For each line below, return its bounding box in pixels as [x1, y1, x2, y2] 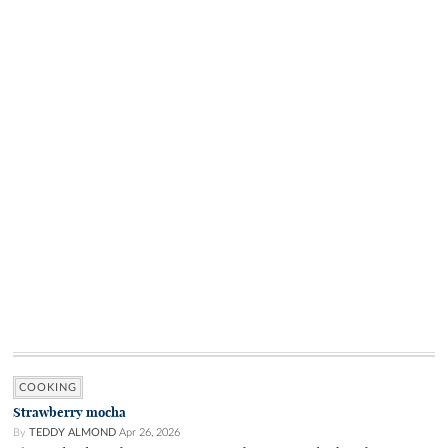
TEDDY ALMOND [29, 427, 116, 439]
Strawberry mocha [13, 404, 126, 422]
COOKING [19, 382, 77, 394]
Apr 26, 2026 [119, 427, 180, 439]
